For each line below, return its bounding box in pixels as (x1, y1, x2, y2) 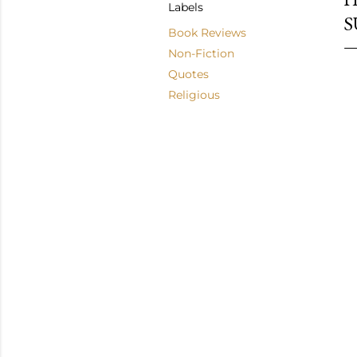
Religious (168, 88, 220, 102)
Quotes (168, 67, 209, 81)
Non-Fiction (168, 46, 234, 61)
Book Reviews (168, 25, 246, 40)
